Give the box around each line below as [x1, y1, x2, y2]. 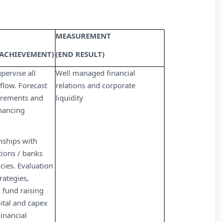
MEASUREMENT [55, 31, 111, 41]
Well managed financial [55, 68, 135, 78]
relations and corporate [55, 80, 135, 90]
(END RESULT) [55, 49, 105, 59]
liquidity [55, 93, 83, 103]
